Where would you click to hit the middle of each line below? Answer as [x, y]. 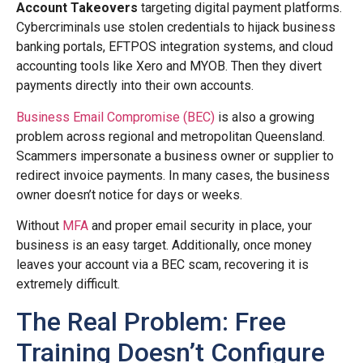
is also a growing [265, 117]
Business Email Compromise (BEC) [115, 117]
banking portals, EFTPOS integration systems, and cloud [175, 47]
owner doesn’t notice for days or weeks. [129, 194]
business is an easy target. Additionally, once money [164, 246]
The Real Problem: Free [151, 321]
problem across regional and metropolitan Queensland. [171, 136]
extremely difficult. [68, 284]
